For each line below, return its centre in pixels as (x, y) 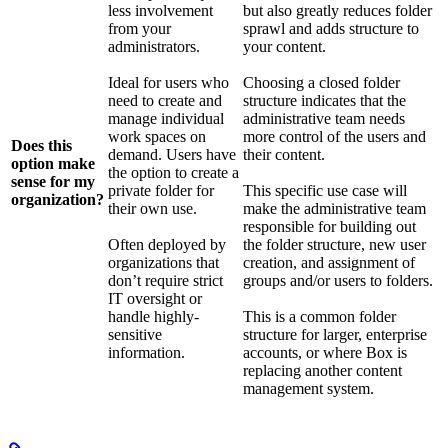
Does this (41, 146)
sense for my (53, 182)
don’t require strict (165, 281)
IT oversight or (155, 299)
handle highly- (153, 317)
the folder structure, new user (334, 245)
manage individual (166, 119)
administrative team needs (324, 119)
